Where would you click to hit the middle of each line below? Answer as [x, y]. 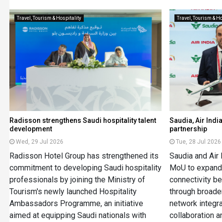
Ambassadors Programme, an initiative [76, 203]
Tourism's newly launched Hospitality [73, 191]
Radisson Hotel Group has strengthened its [84, 156]
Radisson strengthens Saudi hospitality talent [83, 120]
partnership [189, 129]
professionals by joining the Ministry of [77, 179]
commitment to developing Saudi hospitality [85, 167]
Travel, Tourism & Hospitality [49, 18]
